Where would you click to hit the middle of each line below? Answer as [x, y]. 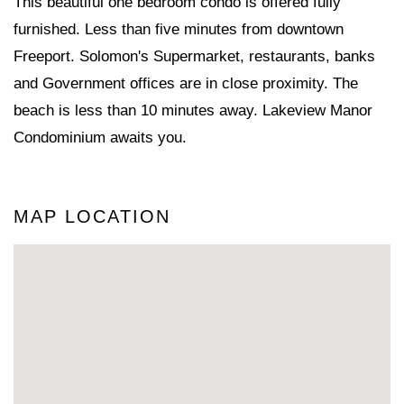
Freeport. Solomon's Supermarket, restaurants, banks [194, 56]
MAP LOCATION [92, 216]
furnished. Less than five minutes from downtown [179, 29]
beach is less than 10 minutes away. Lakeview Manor [193, 110]
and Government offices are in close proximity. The [186, 83]
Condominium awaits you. [100, 137]
